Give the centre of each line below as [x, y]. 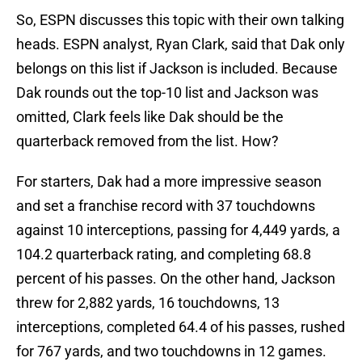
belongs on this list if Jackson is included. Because [177, 69]
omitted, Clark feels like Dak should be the [150, 117]
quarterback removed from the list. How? [147, 141]
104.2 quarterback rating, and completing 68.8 [164, 255]
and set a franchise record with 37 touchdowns [166, 206]
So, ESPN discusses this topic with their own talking [180, 20]
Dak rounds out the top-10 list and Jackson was [167, 93]
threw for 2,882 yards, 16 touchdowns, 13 [148, 303]
